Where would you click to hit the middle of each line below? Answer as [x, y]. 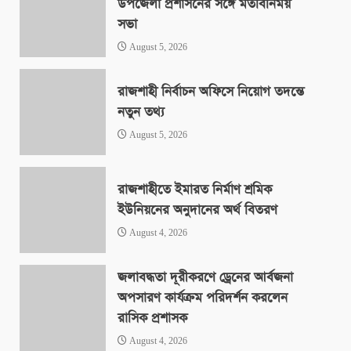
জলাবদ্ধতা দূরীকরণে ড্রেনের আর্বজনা [205, 277]
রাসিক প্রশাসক [152, 318]
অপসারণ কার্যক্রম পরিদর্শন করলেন [203, 298]
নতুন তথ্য [141, 112]
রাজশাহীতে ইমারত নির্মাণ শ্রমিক [195, 190]
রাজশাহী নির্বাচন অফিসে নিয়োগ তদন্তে [211, 92]
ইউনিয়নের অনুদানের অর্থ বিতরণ [197, 210]
